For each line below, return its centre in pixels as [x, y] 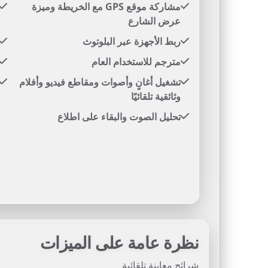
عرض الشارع [154, 21]
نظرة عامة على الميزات [119, 242]
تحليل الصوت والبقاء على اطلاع [119, 117]
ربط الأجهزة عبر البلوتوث [132, 41]
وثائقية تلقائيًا [156, 96]
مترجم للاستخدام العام [136, 62]
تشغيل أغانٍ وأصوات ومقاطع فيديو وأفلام [100, 82]
